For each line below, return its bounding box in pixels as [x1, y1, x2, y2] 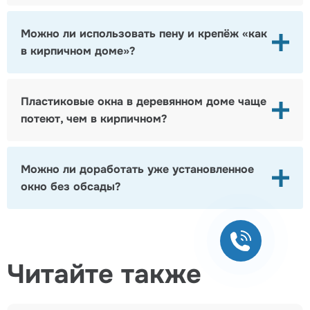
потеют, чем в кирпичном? [21, 111, 167, 127]
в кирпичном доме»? [21, 44, 135, 59]
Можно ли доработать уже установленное [21, 162, 254, 177]
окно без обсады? [21, 179, 120, 194]
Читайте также [7, 257, 201, 292]
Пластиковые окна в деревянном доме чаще [21, 94, 266, 109]
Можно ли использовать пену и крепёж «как [21, 26, 267, 42]
